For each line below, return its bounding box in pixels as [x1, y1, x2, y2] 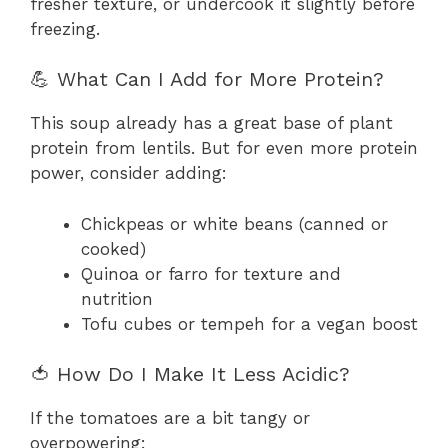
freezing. [30, 18, 100, 39]
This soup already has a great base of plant [30, 113, 393, 134]
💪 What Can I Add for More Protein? [30, 67, 384, 92]
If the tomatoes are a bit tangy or [30, 408, 310, 429]
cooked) [81, 238, 146, 259]
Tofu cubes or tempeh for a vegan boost [81, 313, 418, 334]
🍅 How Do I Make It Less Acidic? [30, 362, 350, 387]
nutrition [81, 288, 153, 309]
